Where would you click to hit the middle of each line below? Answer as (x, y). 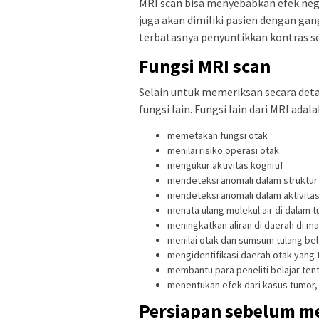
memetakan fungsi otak (218, 136)
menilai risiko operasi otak (223, 151)
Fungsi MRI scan (205, 66)
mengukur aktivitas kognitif (225, 166)
